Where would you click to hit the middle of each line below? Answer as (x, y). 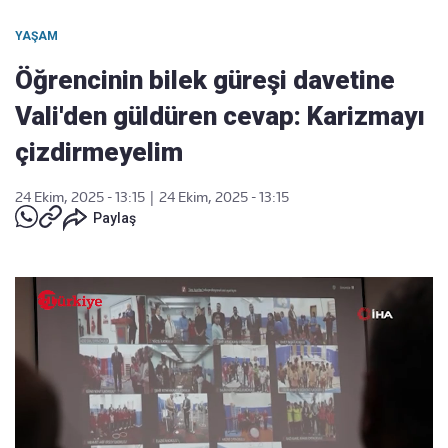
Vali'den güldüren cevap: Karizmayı (220, 116)
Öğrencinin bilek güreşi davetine (205, 80)
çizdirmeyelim (99, 152)
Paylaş (114, 218)
